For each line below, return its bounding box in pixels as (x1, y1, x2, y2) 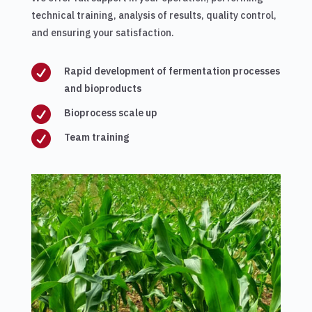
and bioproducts (63, 82, 141, 95)
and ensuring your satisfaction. (31, 26, 174, 39)
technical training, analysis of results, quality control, (31, 9, 276, 22)
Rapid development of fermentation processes (63, 65, 280, 77)
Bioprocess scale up (63, 107, 157, 119)
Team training (63, 131, 129, 143)
